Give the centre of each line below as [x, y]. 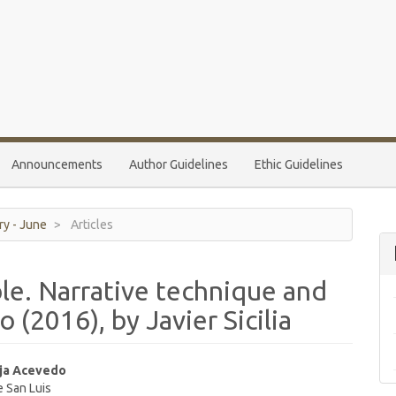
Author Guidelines [179, 164]
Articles [91, 225]
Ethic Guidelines [299, 164]
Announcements [57, 164]
